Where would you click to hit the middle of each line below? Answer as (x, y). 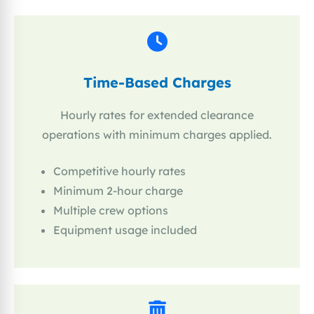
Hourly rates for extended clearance (157, 115)
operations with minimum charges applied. (157, 135)
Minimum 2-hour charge (118, 191)
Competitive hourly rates (120, 171)
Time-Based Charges (157, 83)
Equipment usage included (125, 230)
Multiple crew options (111, 211)
